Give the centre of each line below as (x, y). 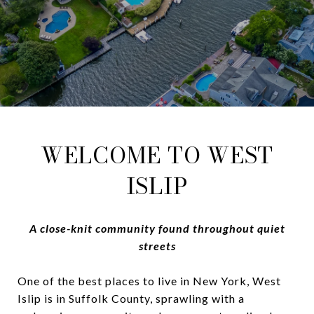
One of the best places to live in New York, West (149, 280)
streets (157, 245)
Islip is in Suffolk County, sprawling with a (131, 298)
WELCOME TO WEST (157, 155)
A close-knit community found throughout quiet (157, 228)
